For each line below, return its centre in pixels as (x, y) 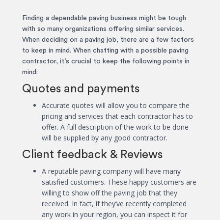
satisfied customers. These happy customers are (119, 182)
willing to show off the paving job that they (110, 193)
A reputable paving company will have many (111, 171)
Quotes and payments (81, 89)
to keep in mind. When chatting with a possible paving (105, 51)
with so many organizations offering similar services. (103, 29)
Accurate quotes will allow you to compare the (116, 106)
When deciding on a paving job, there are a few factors (108, 40)
